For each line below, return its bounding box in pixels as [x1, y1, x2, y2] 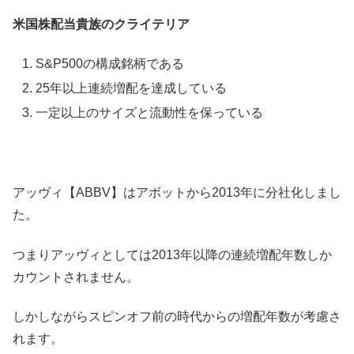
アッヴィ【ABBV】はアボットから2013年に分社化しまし [13, 186, 341, 200]
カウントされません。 [13, 269, 139, 284]
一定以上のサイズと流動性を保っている [36, 106, 264, 120]
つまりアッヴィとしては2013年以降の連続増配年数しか [13, 247, 332, 262]
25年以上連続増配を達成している [36, 81, 228, 96]
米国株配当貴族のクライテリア [13, 17, 190, 31]
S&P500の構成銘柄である [36, 56, 185, 70]
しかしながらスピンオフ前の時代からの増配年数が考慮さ [13, 309, 341, 323]
